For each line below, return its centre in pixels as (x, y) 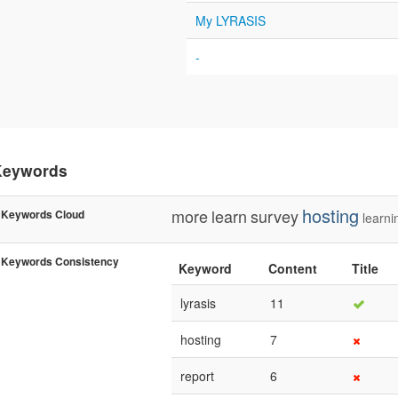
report (197, 376)
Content (293, 268)
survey (275, 216)
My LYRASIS (231, 20)
